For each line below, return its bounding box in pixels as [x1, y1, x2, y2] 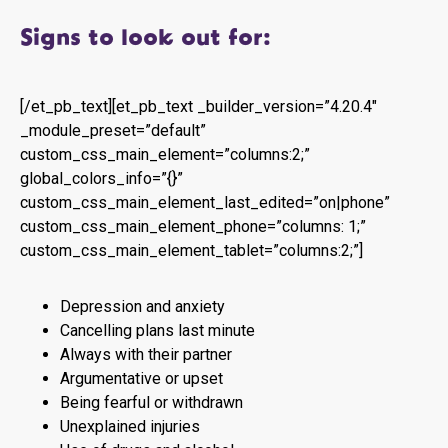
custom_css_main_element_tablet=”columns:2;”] [20, 241, 363, 260]
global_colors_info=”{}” [20, 169, 183, 188]
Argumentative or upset [60, 369, 223, 388]
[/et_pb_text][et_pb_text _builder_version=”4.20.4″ [20, 97, 377, 116]
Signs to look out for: [20, 27, 271, 51]
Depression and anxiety [60, 297, 225, 316]
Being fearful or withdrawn [60, 393, 243, 412]
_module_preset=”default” [20, 121, 206, 140]
